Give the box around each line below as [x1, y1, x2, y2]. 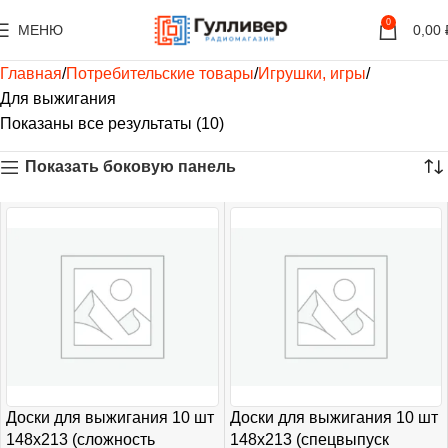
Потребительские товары [66, 65, 254, 82]
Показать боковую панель [24, 158, 236, 175]
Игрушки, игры [258, 65, 366, 82]
